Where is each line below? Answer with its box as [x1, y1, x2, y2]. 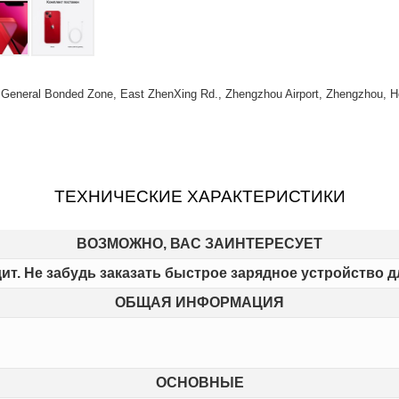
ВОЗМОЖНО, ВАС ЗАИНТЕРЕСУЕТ [77, 235, 322, 251]
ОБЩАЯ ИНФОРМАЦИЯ [115, 294, 284, 310]
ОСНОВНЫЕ [155, 374, 244, 390]
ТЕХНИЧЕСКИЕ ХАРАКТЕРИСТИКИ [53, 187, 346, 207]
